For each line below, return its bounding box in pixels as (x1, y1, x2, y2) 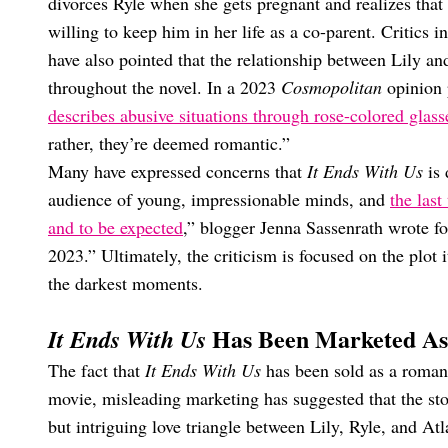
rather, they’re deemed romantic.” (48, 131, 290, 155)
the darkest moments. (48, 271, 203, 295)
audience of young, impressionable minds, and (48, 187, 390, 211)
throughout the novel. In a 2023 (48, 75, 281, 99)
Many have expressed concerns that (48, 159, 307, 183)
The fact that (48, 358, 145, 382)
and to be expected (48, 215, 183, 239)
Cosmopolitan (281, 75, 382, 99)
